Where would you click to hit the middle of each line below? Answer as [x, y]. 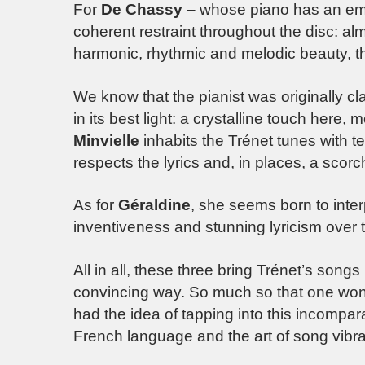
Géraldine [154, 205]
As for [96, 205]
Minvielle [108, 140]
